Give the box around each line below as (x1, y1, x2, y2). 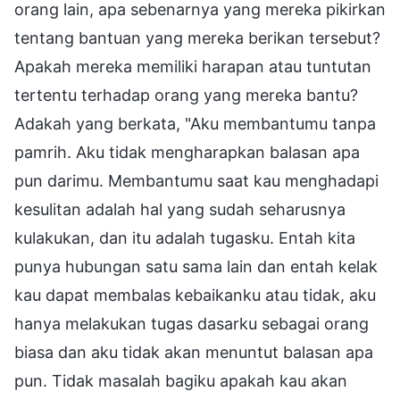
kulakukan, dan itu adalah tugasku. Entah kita (14, 228, 355, 247)
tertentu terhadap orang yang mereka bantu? (14, 85, 358, 104)
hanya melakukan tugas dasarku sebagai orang (14, 313, 369, 333)
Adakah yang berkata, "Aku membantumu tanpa (14, 113, 376, 133)
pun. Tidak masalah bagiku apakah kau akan (14, 371, 347, 390)
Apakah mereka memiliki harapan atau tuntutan (14, 56, 371, 76)
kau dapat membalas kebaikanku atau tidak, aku (14, 285, 376, 304)
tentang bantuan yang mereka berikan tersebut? (14, 28, 380, 47)
